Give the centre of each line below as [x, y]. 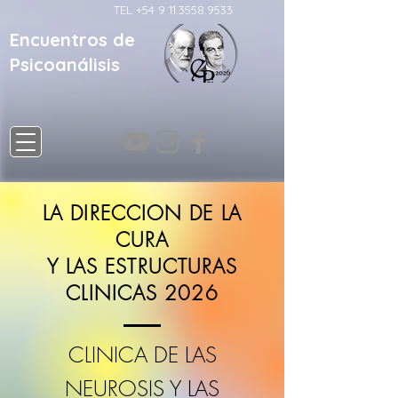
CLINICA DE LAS [142, 354]
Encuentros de [72, 40]
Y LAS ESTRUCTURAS [142, 267]
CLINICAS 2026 [142, 293]
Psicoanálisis [65, 64]
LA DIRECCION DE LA [142, 213]
